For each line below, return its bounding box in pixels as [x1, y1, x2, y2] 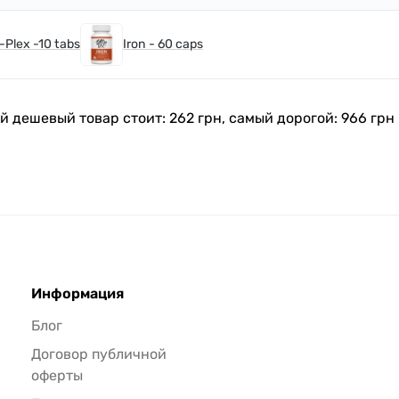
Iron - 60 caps [123, 37, 203, 53]
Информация [30, 285, 124, 303]
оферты [30, 367, 83, 385]
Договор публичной [30, 346, 167, 363]
